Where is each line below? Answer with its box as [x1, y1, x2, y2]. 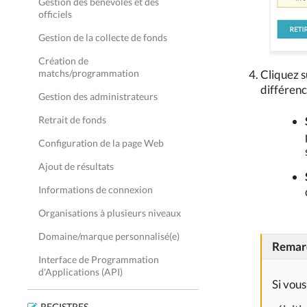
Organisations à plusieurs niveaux [38, 207, 181, 219]
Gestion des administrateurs [38, 90, 158, 102]
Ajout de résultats [38, 160, 114, 172]
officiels [38, 8, 72, 20]
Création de [38, 55, 88, 66]
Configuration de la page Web [38, 137, 164, 149]
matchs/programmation [38, 67, 139, 79]
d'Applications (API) [38, 266, 123, 278]
